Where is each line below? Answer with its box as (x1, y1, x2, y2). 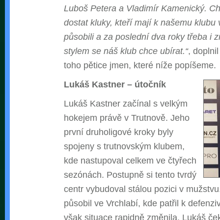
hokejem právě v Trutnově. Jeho (64, 112, 190, 123)
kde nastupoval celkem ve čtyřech (64, 155, 196, 166)
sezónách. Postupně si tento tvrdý (64, 169, 196, 180)
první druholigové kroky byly (64, 127, 173, 137)
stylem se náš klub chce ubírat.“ (64, 46, 188, 56)
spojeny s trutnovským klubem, (64, 141, 185, 152)
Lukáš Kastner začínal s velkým (64, 98, 188, 109)
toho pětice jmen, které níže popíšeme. (64, 60, 216, 71)
